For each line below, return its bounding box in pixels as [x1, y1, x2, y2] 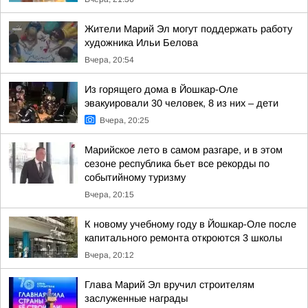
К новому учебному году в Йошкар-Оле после [85, 219, 296, 230]
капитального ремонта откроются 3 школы [85, 232, 282, 243]
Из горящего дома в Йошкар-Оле [85, 84, 238, 95]
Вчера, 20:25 [100, 115, 149, 125]
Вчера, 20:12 [85, 250, 134, 260]
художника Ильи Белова [85, 37, 198, 48]
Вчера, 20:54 [85, 55, 134, 65]
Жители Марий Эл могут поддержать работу [85, 23, 292, 34]
